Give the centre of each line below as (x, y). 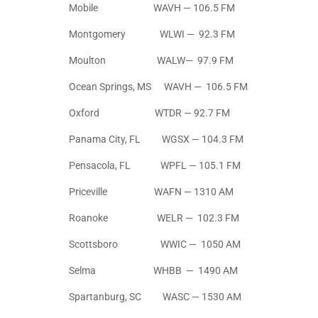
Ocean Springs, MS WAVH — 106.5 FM (158, 87)
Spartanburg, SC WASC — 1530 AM (155, 297)
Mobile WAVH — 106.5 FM (152, 8)
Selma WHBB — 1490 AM (153, 271)
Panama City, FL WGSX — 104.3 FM (156, 139)
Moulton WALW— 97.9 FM (151, 61)
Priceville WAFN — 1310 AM (151, 192)
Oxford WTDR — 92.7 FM (149, 113)
